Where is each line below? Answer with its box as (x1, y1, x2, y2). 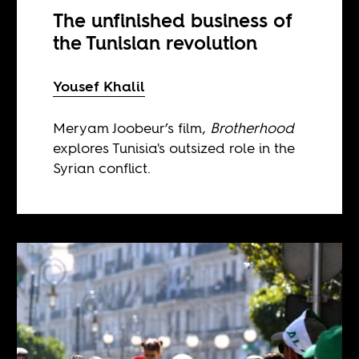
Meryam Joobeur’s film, (53, 117, 211, 138)
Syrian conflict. (53, 157, 151, 178)
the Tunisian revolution (53, 29, 258, 56)
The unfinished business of (53, 6, 293, 34)
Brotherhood (210, 117, 295, 138)
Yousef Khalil (53, 75, 146, 96)
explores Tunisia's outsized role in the (53, 137, 296, 158)
